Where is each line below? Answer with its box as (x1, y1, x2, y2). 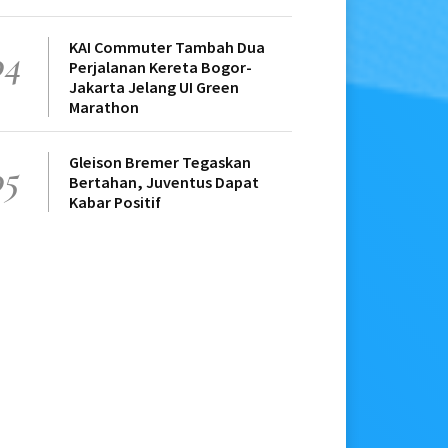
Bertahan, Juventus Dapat (69, 172, 259, 193)
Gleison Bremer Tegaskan (69, 152, 251, 173)
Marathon (69, 97, 139, 118)
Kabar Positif (69, 192, 161, 213)
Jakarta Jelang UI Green (69, 77, 239, 98)
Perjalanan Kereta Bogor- (69, 57, 252, 78)
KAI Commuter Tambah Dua (69, 37, 265, 58)
